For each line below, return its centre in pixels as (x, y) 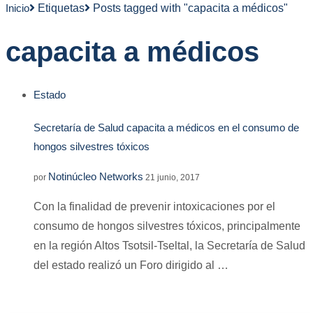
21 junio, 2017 (173, 178)
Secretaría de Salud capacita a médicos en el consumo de (166, 127)
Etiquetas (61, 8)
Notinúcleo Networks (96, 177)
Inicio (17, 8)
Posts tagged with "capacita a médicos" (190, 8)
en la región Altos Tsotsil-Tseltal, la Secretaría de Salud (169, 246)
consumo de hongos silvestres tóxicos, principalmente (167, 226)
